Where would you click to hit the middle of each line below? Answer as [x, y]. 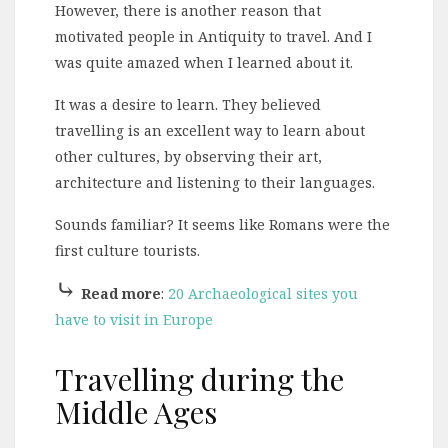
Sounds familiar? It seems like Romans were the [222, 225]
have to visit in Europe [134, 320]
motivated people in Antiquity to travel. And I [213, 37]
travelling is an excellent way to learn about [210, 131]
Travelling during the [199, 379]
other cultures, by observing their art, [188, 157]
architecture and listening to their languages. [215, 183]
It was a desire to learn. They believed [188, 105]
